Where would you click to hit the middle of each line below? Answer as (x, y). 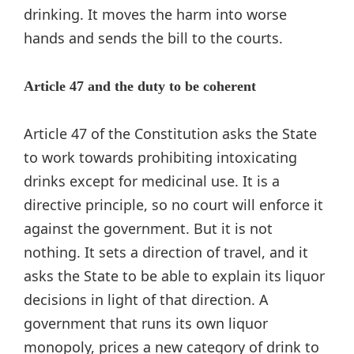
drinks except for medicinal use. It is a (152, 181)
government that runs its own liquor (146, 323)
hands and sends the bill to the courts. (153, 38)
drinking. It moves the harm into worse (155, 14)
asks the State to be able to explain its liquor (174, 275)
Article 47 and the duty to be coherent (140, 86)
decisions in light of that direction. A (146, 299)
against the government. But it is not (148, 228)
